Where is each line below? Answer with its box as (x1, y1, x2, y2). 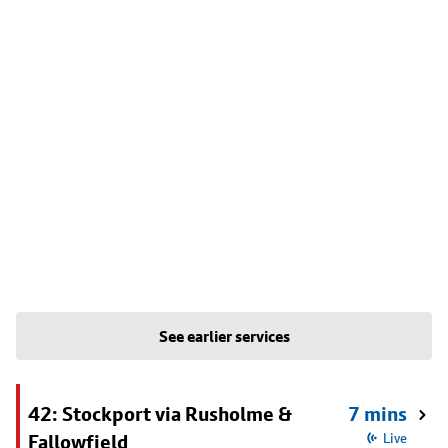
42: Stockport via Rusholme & (28, 402, 292, 426)
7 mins (348, 402, 408, 426)
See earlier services (158, 326, 290, 346)
